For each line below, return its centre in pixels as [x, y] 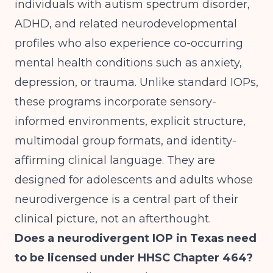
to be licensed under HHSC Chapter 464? [134, 258]
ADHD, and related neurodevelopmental [126, 24]
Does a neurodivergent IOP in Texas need [136, 238]
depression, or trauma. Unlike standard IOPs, [136, 82]
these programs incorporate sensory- [115, 102]
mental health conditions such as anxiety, [128, 63]
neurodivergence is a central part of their [126, 199]
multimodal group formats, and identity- [126, 141]
